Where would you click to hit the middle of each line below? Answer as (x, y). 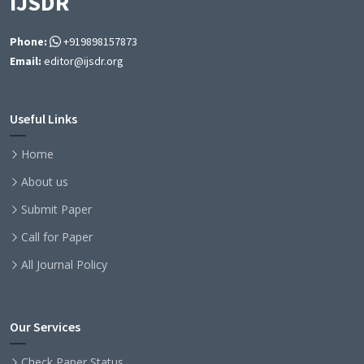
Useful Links (43, 119)
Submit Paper (56, 210)
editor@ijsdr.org (82, 61)
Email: (26, 61)
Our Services (45, 327)
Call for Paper (57, 237)
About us (45, 182)
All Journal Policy (64, 265)
